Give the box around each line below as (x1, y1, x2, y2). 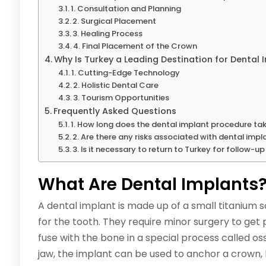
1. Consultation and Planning (71, 3, 182, 15)
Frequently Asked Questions (53, 105, 176, 118)
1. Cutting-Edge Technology (71, 67, 180, 79)
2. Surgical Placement (72, 15, 157, 27)
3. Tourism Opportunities (73, 92, 170, 104)
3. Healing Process (72, 28, 143, 40)
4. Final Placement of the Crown (73, 40, 198, 52)
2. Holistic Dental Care (73, 80, 159, 91)
